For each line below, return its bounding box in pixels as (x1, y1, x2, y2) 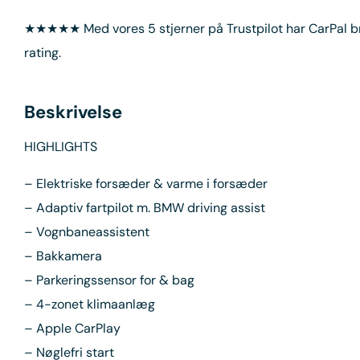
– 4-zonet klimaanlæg (24, 295, 155, 313)
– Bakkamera (24, 247, 102, 264)
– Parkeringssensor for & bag (24, 271, 194, 288)
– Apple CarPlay (24, 319, 121, 337)
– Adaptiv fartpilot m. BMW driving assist (24, 198, 265, 216)
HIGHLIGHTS (24, 137, 97, 155)
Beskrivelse (24, 100, 122, 124)
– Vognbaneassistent (24, 223, 149, 240)
